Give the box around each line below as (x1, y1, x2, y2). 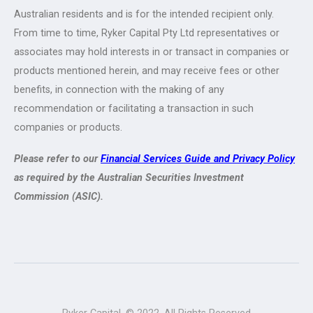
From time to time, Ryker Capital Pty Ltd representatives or (14, 27, 279, 39)
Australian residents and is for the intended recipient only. (14, 8, 274, 20)
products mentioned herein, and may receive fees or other (14, 64, 279, 77)
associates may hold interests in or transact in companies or (14, 45, 289, 58)
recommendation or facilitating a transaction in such (14, 102, 254, 115)
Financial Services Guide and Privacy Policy (101, 153, 295, 166)
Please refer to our (14, 153, 101, 166)
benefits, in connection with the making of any (14, 83, 224, 96)
